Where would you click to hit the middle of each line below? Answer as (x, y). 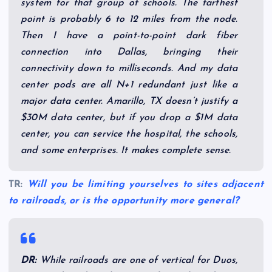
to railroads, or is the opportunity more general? (124, 201)
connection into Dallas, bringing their (129, 52)
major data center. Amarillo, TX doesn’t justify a (129, 101)
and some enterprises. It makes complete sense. (126, 150)
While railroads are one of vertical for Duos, (137, 260)
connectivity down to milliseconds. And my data (129, 68)
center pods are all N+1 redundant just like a (129, 85)
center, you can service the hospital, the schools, (129, 134)
